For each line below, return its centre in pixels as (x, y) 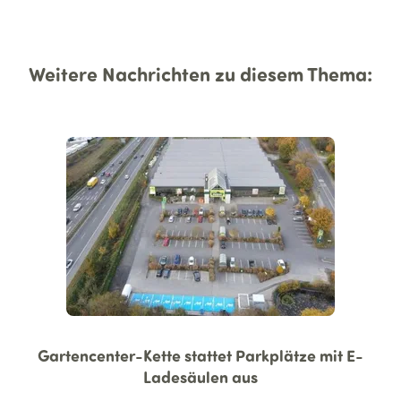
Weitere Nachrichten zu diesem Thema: (200, 74)
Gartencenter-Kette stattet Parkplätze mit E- (200, 356)
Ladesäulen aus (200, 377)
